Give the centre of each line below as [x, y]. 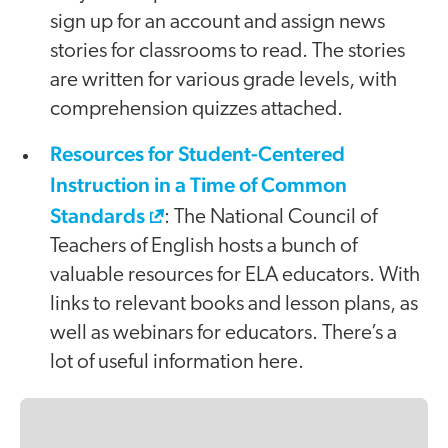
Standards [97, 216]
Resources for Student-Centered [197, 154]
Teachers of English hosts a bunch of [203, 247]
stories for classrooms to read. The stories [227, 52]
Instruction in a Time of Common [198, 185]
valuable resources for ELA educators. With [235, 276]
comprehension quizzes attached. [196, 110]
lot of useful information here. [177, 363]
